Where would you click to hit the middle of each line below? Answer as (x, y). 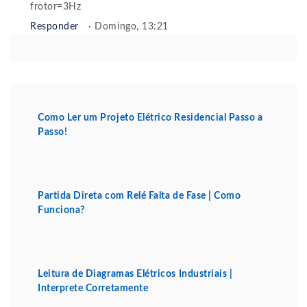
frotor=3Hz (56, 7)
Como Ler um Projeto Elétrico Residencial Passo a (150, 118)
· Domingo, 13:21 (128, 27)
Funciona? (61, 211)
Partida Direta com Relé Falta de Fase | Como (139, 196)
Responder (54, 27)
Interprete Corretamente (93, 289)
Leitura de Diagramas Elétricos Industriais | (135, 274)
